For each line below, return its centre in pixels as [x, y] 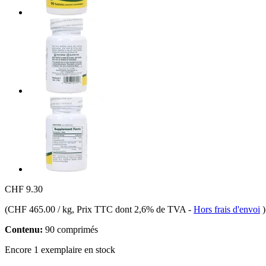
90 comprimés [70, 229]
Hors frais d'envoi [227, 209]
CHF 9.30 [24, 189]
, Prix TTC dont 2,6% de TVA [130, 209]
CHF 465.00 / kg [40, 209]
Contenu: [24, 229]
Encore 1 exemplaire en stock [60, 249]
